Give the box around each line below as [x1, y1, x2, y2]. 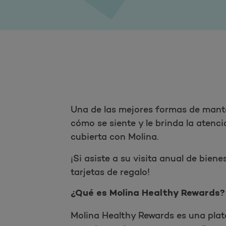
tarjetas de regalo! [70, 166, 150, 178]
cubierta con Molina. [70, 131, 159, 143]
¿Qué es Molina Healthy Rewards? [70, 188, 225, 200]
